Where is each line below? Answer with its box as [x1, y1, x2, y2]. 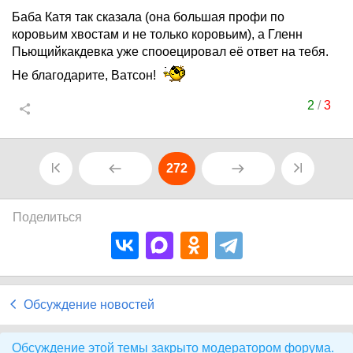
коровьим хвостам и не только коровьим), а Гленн [12, 28, 303, 41]
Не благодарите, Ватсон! [12, 69, 159, 82]
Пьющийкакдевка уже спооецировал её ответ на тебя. [12, 45, 329, 58]
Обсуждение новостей [24, 298, 154, 311]
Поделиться [13, 210, 82, 224]
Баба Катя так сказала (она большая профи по [12, 10, 284, 24]
